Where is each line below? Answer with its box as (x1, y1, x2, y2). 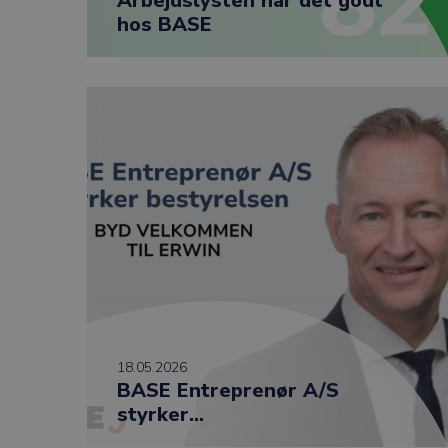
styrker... (117, 401, 204, 428)
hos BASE (117, 11, 212, 38)
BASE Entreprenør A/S (117, 377, 339, 404)
